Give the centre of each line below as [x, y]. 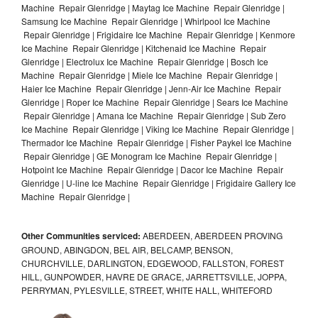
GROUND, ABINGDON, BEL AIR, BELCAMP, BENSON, [127, 249]
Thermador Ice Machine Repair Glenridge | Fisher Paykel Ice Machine [157, 142]
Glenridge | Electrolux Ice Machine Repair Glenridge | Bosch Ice [145, 61]
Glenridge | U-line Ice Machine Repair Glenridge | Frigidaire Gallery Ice [159, 182]
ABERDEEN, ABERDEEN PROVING [212, 235]
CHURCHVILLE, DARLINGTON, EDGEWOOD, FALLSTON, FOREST [153, 263]
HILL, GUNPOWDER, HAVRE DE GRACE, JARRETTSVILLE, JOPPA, [154, 276]
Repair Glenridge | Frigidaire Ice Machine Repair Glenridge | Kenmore [158, 34]
